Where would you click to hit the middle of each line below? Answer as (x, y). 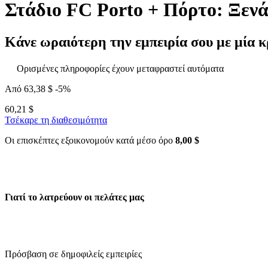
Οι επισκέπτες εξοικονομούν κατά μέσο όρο (90, 140)
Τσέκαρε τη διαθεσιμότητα (56, 120)
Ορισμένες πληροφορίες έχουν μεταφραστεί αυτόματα (120, 68)
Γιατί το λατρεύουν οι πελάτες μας (74, 197)
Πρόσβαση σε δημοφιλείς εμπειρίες (73, 254)
